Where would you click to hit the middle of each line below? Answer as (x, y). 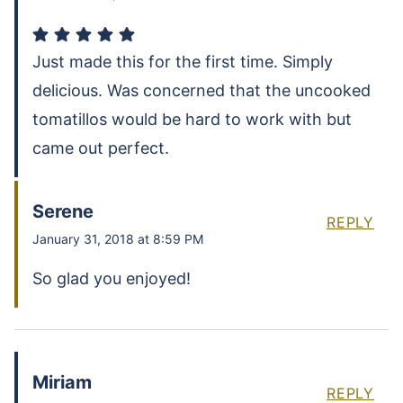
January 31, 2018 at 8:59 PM (118, 239)
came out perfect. (101, 148)
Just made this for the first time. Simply (183, 62)
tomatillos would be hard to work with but (192, 120)
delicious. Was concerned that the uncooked (201, 91)
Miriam (62, 383)
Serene (63, 212)
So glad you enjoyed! (112, 279)
